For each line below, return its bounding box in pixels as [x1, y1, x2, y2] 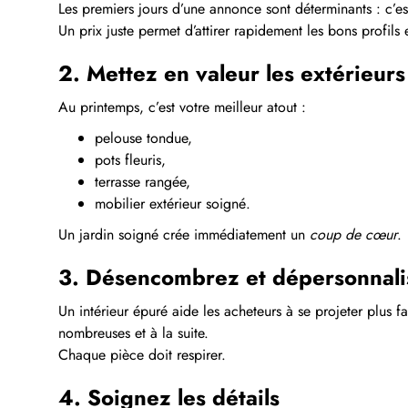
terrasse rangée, [95, 170, 190, 192]
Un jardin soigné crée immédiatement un [58, 223, 310, 245]
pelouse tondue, [95, 127, 192, 148]
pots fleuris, [95, 148, 166, 170]
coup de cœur [310, 223, 397, 245]
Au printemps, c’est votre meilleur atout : [58, 96, 306, 117]
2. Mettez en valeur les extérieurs [58, 56, 405, 89]
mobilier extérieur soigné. [95, 192, 250, 214]
